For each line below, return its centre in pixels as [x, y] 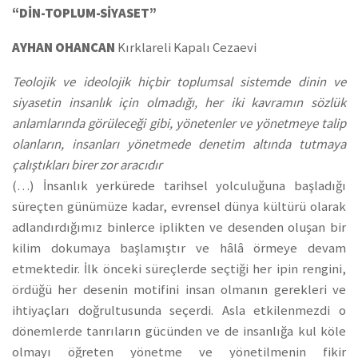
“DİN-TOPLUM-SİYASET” [84, 14]
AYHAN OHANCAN [65, 48]
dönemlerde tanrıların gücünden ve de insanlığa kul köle [179, 331]
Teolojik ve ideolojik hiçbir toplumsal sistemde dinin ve [179, 82]
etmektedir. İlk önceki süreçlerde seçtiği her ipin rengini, [179, 268]
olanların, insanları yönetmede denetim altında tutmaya [179, 144]
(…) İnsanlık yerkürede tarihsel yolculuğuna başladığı [179, 185]
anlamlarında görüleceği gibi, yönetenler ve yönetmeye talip [179, 123]
